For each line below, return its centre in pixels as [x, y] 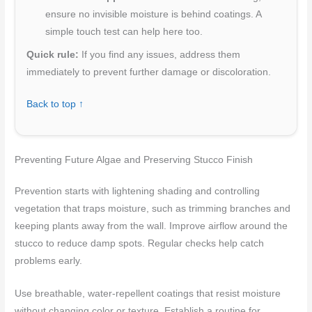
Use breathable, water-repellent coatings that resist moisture [148, 294]
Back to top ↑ [55, 104]
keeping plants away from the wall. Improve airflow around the [151, 226]
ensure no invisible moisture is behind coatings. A [154, 14]
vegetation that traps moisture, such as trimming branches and [153, 209]
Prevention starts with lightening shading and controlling [138, 192]
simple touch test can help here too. [124, 31]
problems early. [49, 261]
